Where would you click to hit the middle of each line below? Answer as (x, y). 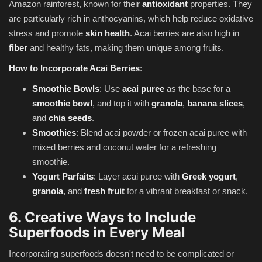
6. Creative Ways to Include (102, 217)
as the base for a (197, 88)
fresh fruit (104, 191)
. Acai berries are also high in (185, 33)
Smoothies (54, 132)
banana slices (215, 103)
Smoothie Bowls (66, 88)
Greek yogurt (209, 176)
